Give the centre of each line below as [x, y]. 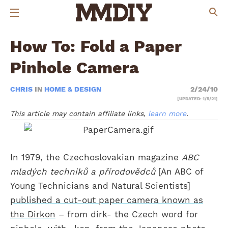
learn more [167, 113]
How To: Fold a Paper [96, 46]
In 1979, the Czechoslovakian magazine [96, 157]
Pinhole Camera [75, 68]
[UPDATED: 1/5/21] [197, 99]
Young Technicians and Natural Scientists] [100, 186]
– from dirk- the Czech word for [127, 214]
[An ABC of [179, 171]
